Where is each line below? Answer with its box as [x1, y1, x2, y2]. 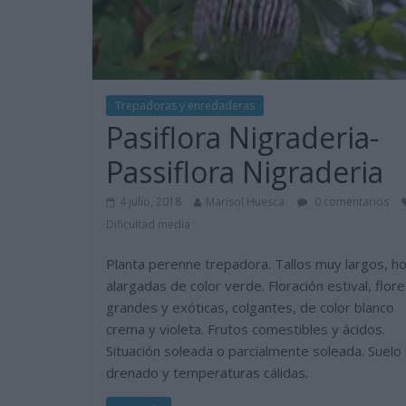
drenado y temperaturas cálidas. [106, 363, 308, 382]
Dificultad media [106, 217, 190, 233]
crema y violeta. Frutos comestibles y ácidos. [106, 320, 385, 339]
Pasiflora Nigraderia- [106, 118, 379, 158]
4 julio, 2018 [120, 194, 181, 210]
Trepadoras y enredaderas [115, 98, 255, 114]
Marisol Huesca [206, 194, 285, 210]
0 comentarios [312, 194, 389, 210]
